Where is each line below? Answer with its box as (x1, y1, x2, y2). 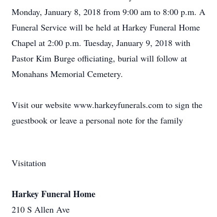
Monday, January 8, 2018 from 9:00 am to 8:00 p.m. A (12, 6, 205, 17)
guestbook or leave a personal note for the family (12, 114, 183, 126)
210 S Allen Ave (12, 203, 70, 215)
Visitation (12, 157, 46, 169)
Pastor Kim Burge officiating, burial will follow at (12, 52, 187, 64)
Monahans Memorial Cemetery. (12, 68, 123, 79)
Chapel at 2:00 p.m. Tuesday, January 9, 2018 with (12, 37, 190, 48)
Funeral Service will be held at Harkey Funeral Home (12, 21, 200, 33)
